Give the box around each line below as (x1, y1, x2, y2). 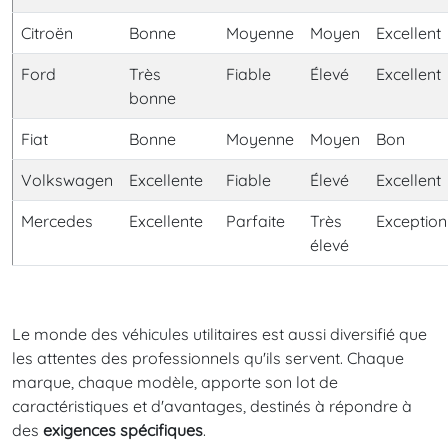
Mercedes (21, 210, 93, 231)
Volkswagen (21, 169, 113, 190)
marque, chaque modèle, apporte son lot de (12, 371, 338, 392)
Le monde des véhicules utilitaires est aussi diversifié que (12, 323, 427, 344)
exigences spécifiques (43, 419, 203, 440)
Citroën (21, 22, 73, 43)
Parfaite (226, 210, 285, 231)
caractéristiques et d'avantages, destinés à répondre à (12, 395, 412, 416)
